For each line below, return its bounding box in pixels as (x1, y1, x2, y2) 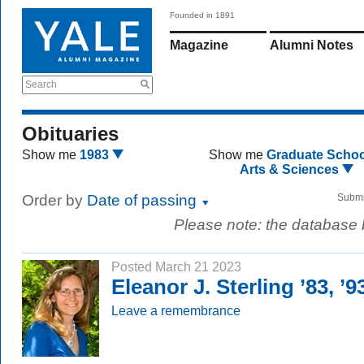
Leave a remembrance (111, 303, 240, 318)
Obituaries (22, 123, 119, 145)
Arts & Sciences (240, 162, 343, 176)
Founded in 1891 (170, 11, 235, 19)
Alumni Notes (270, 38, 353, 52)
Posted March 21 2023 (111, 259, 241, 274)
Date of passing (87, 192, 201, 209)
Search (25, 79, 57, 90)
